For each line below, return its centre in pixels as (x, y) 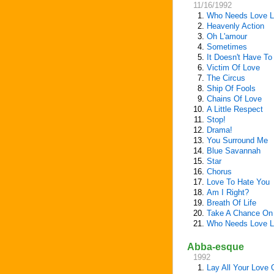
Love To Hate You (238, 182)
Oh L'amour (227, 36)
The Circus (226, 78)
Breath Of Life (231, 203)
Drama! (220, 130)
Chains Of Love (234, 99)
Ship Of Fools (231, 88)
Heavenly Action (235, 26)
